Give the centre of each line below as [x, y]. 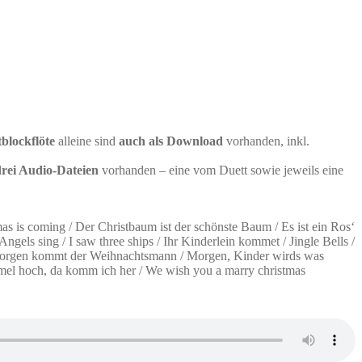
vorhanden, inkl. [266, 141]
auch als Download [171, 141]
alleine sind [87, 141]
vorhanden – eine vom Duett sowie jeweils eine [221, 170]
